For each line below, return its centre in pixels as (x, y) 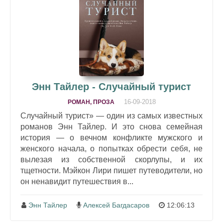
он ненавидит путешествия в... (77, 182)
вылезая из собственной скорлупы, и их (111, 160)
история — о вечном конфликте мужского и (111, 138)
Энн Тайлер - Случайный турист (111, 87)
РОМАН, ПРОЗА (91, 102)
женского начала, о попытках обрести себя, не (111, 149)
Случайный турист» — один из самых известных (111, 116)
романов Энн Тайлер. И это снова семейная (111, 127)
